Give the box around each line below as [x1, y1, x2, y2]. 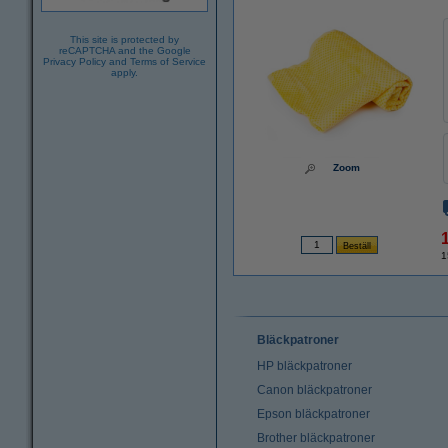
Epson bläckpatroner [257, 407, 370, 421]
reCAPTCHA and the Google [58, 45, 191, 56]
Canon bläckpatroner [257, 383, 372, 397]
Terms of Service [130, 56, 206, 67]
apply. [111, 67, 138, 78]
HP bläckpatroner [257, 359, 352, 373]
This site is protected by [70, 34, 179, 45]
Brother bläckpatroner [257, 431, 375, 445]
